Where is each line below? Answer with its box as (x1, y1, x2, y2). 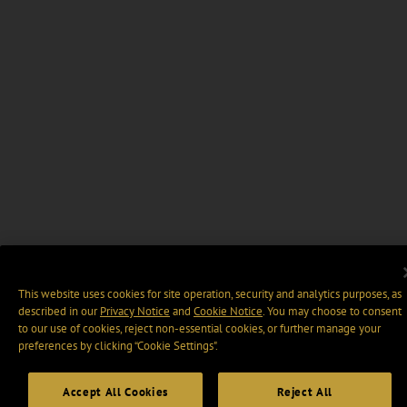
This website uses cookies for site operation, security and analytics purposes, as (18, 286, 402, 303)
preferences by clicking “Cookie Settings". (18, 338, 218, 354)
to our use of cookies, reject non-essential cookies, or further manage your (18, 321, 381, 337)
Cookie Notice (194, 303, 263, 320)
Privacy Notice (100, 303, 170, 320)
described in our (18, 303, 100, 320)
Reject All (277, 384, 333, 401)
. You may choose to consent (263, 303, 402, 320)
